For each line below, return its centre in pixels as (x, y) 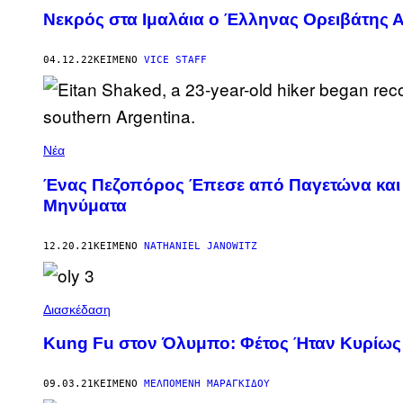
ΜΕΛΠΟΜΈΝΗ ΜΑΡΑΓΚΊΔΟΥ (207, 384)
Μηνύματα (85, 205)
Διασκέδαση (77, 309)
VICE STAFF (175, 60)
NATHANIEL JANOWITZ (201, 246)
